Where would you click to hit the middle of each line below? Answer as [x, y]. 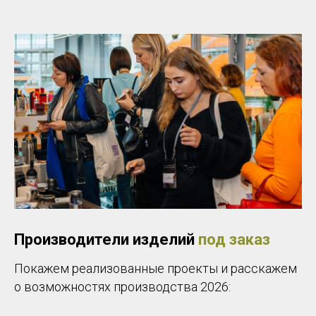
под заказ [234, 240]
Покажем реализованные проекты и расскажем [156, 269]
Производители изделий [106, 240]
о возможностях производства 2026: [122, 287]
